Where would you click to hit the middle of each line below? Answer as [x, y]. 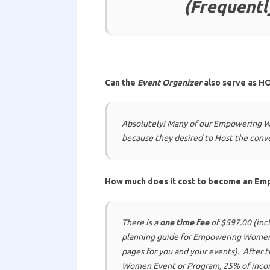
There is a [140, 222]
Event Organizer [169, 83]
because [137, 138]
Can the [121, 83]
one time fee [184, 222]
